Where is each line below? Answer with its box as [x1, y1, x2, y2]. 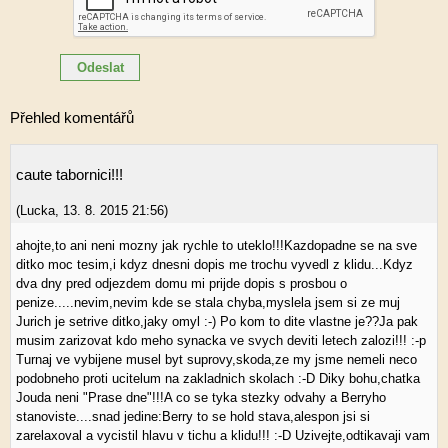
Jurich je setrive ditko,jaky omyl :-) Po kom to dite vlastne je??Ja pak [16, 314, 418, 329]
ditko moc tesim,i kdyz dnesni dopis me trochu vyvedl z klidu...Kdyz [16, 257, 413, 272]
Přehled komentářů [10, 109, 134, 126]
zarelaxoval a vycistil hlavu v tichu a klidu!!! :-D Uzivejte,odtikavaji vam [16, 428, 430, 443]
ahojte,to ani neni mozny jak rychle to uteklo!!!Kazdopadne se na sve [16, 238, 417, 253]
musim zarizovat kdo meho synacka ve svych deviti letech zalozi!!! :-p [16, 333, 426, 348]
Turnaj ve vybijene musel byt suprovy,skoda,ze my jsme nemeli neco [16, 352, 417, 367]
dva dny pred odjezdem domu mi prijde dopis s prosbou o [16, 276, 347, 291]
